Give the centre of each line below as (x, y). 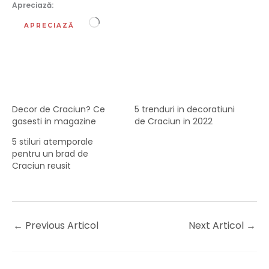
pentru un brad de (50, 153)
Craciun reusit (41, 165)
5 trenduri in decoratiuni (185, 109)
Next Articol (217, 225)
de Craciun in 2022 (174, 121)
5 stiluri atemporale (53, 141)
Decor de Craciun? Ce (59, 109)
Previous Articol (61, 225)
